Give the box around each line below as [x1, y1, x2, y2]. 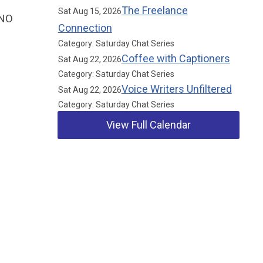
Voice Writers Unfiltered [121, 83, 232, 95]
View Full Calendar [106, 119, 191, 131]
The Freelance [121, 4, 188, 16]
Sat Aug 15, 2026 [58, 6, 122, 16]
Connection [58, 22, 112, 34]
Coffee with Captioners [121, 52, 230, 65]
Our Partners [58, 171, 127, 185]
